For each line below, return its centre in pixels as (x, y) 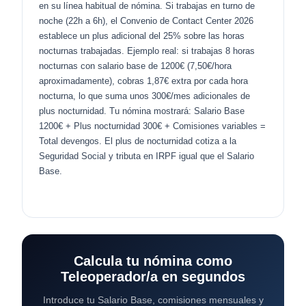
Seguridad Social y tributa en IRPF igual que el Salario (147, 156)
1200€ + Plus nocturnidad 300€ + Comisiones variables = (152, 126)
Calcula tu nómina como (153, 261)
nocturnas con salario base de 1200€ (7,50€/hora (135, 66)
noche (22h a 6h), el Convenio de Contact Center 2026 (146, 21)
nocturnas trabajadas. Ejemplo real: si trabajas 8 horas (147, 51)
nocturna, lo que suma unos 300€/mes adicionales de (144, 96)
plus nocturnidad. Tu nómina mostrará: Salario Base (142, 111)
